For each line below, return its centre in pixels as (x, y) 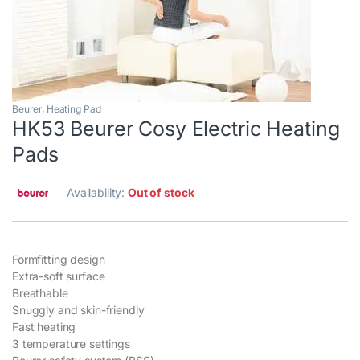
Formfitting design (59, 260)
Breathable (40, 293)
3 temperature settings (71, 344)
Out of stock (161, 193)
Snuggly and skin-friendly (78, 310)
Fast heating (44, 327)
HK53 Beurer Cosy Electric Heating (176, 129)
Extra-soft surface (59, 276)
